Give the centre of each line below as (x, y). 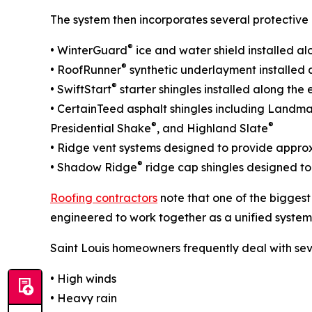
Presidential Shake (101, 128)
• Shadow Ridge (94, 167)
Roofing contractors (104, 198)
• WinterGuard (89, 50)
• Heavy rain (84, 298)
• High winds (83, 279)
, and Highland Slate (212, 128)
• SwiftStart (81, 89)
